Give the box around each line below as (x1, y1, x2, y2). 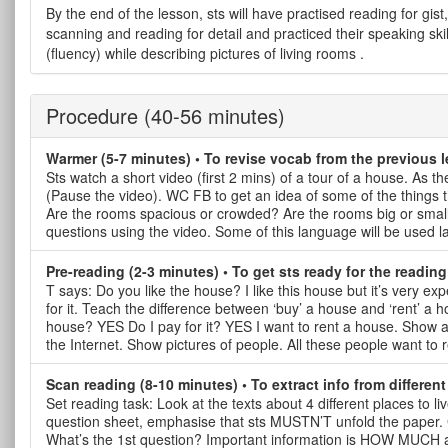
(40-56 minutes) (144, 100, 285, 130)
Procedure (46, 100, 144, 130)
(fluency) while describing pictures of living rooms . (46, 42, 364, 63)
